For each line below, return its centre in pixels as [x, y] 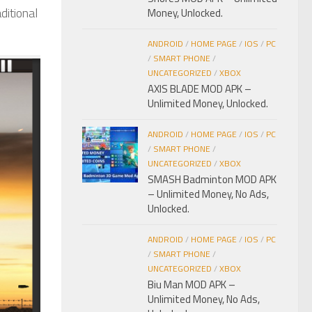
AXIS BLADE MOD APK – [200, 89]
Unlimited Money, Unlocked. [208, 104]
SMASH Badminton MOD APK [212, 180]
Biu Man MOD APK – [192, 285]
